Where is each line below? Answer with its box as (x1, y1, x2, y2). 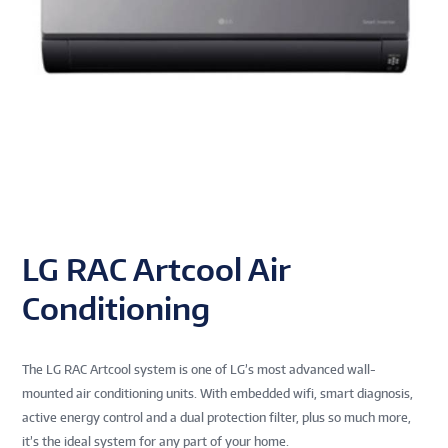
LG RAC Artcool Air (22, 250, 291, 289)
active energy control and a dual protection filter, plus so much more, (22, 410, 412, 426)
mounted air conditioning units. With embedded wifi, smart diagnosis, (22, 386, 414, 402)
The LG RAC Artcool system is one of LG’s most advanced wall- (22, 362, 377, 378)
